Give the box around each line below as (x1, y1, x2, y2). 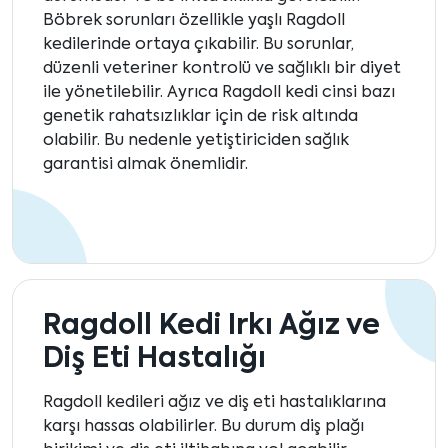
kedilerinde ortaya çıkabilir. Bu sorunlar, (43, 37, 354, 54)
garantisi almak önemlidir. (43, 157, 248, 174)
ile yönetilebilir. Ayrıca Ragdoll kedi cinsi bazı (43, 85, 395, 102)
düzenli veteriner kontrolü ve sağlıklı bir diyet (43, 61, 401, 78)
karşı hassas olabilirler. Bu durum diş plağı (43, 419, 364, 436)
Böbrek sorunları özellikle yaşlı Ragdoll (43, 13, 345, 30)
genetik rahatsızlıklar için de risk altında (43, 109, 358, 126)
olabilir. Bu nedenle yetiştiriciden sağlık (43, 133, 349, 150)
